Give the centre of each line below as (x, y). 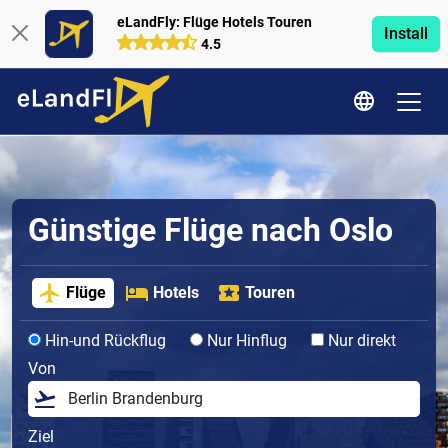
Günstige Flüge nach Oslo (210, 230)
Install (405, 33)
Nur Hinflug (245, 341)
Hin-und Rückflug (103, 341)
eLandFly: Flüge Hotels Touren (214, 22)
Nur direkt (360, 341)
